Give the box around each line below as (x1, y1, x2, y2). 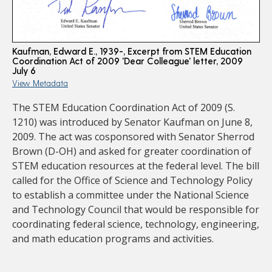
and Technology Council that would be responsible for (12, 203, 259, 217)
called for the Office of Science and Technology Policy (12, 174, 253, 188)
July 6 (12, 65, 36, 76)
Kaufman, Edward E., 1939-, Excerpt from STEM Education (12, 46, 251, 57)
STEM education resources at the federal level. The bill (12, 159, 259, 173)
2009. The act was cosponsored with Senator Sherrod (12, 130, 254, 144)
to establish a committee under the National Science (12, 188, 249, 202)
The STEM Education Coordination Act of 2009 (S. (12, 101, 235, 115)
